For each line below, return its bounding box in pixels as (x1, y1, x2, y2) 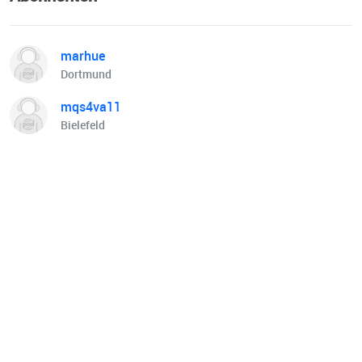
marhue (61, 47, 105, 65)
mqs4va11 (61, 98, 121, 116)
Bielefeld (61, 117, 105, 133)
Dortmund (61, 66, 112, 82)
